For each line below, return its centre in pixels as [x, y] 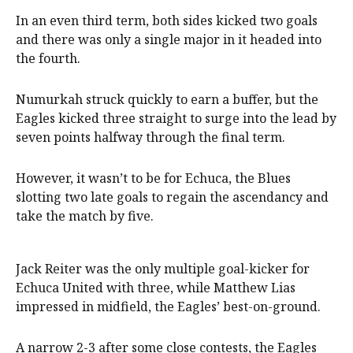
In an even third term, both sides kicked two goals [167, 21]
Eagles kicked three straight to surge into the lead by [176, 119]
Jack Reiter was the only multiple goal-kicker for [163, 269]
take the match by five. [85, 216]
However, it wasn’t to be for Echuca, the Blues [153, 178]
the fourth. [48, 59]
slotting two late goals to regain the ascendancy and [172, 197]
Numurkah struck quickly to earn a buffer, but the [167, 100]
